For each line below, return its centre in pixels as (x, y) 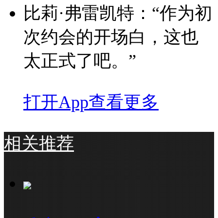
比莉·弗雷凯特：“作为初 (118, 13)
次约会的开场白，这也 (111, 37)
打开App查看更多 (91, 102)
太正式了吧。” (80, 61)
